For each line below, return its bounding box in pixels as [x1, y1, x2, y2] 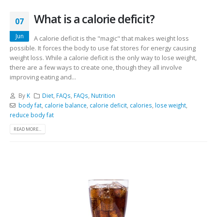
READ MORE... [14, 126, 42, 133]
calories [129, 101, 152, 109]
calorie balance [44, 101, 87, 109]
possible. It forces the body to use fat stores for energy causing [10, 43, 196, 52]
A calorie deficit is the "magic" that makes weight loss [34, 33, 189, 43]
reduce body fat [10, 111, 54, 119]
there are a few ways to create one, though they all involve [10, 62, 182, 72]
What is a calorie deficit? [34, 11, 155, 27]
